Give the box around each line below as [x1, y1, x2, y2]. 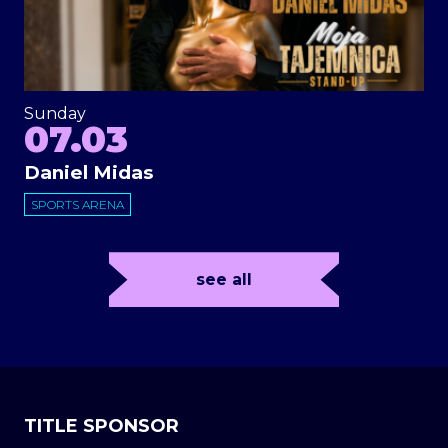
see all [196, 270, 252, 290]
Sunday [24, 104, 86, 124]
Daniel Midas [24, 161, 153, 185]
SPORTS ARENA [31, 197, 124, 213]
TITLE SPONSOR [24, 415, 179, 438]
